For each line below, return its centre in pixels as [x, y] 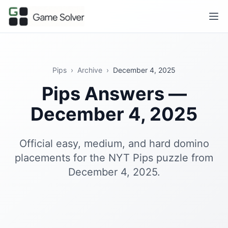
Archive [90, 70]
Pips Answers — [114, 94]
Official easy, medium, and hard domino [114, 144]
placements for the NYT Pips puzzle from [114, 158]
